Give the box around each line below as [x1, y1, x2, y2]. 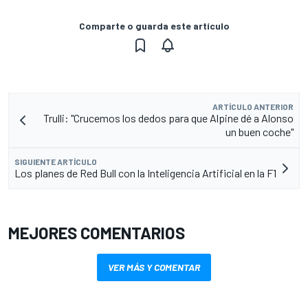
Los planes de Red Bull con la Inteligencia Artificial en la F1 [14, 166, 276, 179]
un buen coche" [225, 124, 294, 138]
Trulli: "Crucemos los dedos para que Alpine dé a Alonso [43, 111, 294, 124]
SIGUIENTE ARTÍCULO [14, 156, 97, 166]
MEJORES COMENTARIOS [8, 222, 185, 243]
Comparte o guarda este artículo [78, 19, 230, 32]
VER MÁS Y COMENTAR [108, 261, 200, 273]
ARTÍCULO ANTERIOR [212, 101, 294, 111]
